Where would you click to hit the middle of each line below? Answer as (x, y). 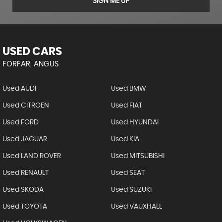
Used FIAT (126, 106)
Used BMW (128, 89)
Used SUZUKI (131, 190)
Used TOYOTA (25, 207)
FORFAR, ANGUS (31, 64)
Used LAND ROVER (32, 156)
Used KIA (125, 139)
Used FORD (21, 122)
